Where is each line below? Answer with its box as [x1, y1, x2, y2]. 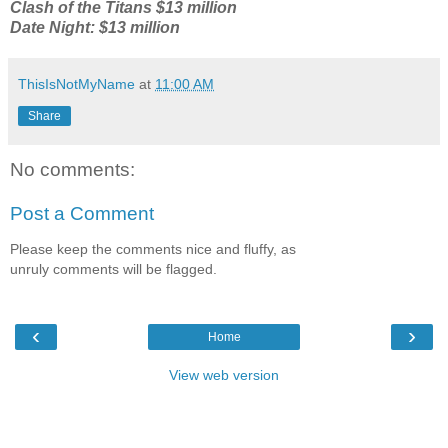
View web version [169, 366, 279, 383]
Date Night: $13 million [10, 19, 180, 37]
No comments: [10, 159, 135, 181]
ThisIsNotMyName [18, 76, 135, 93]
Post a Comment [10, 202, 154, 224]
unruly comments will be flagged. [10, 261, 217, 278]
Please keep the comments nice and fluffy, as [10, 241, 296, 258]
